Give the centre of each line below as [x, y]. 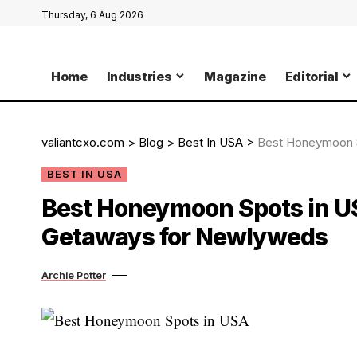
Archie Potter [74, 275]
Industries [139, 76]
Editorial [312, 76]
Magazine [235, 76]
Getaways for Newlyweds [184, 236]
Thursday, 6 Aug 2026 [92, 15]
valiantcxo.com [83, 142]
